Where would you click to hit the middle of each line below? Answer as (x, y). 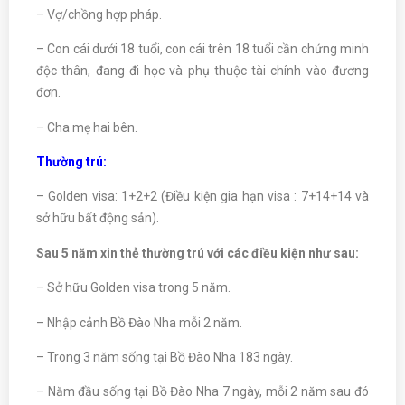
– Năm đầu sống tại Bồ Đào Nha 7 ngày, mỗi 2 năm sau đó (202, 392)
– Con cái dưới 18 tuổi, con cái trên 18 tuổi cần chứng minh (202, 49)
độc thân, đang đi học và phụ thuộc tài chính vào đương (202, 71)
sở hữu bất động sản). (98, 218)
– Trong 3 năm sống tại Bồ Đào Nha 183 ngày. (165, 358)
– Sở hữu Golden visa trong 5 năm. (133, 288)
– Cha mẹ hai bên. (87, 127)
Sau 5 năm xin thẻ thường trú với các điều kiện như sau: (198, 253)
